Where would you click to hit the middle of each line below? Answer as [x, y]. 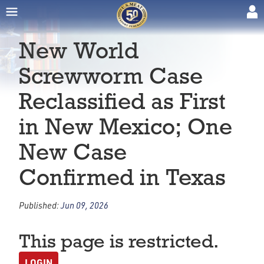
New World [79, 50]
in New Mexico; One [126, 126]
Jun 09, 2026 [85, 205]
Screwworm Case [111, 76]
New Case [73, 152]
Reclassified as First [122, 101]
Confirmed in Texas [122, 177]
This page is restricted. [119, 241]
